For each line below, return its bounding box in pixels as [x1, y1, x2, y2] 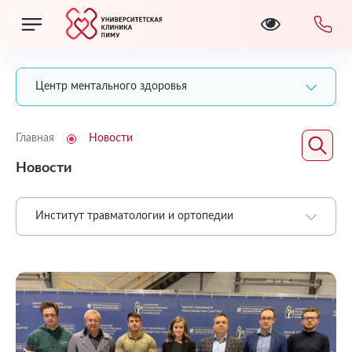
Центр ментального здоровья [35, 81, 187, 92]
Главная [16, 133, 54, 144]
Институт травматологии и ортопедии [35, 211, 233, 222]
